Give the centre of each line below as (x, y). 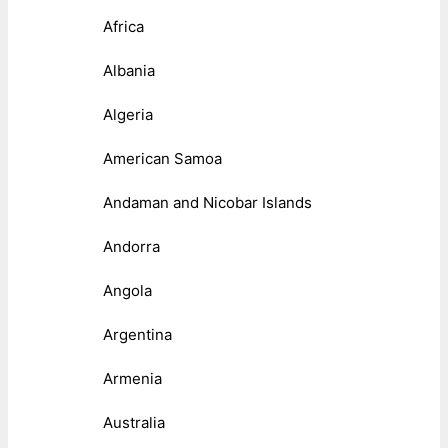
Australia (134, 422)
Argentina (137, 334)
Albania (129, 70)
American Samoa (162, 158)
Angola (127, 290)
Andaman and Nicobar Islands (207, 202)
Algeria (128, 114)
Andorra (131, 246)
